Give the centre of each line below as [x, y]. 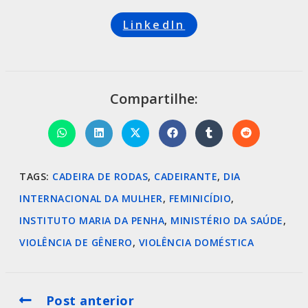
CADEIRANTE [186, 176]
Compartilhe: [154, 98]
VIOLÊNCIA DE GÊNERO [76, 242]
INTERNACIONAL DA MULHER [91, 198]
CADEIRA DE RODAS [100, 176]
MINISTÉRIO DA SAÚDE [227, 220]
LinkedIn [154, 24]
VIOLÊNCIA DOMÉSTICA [196, 242]
